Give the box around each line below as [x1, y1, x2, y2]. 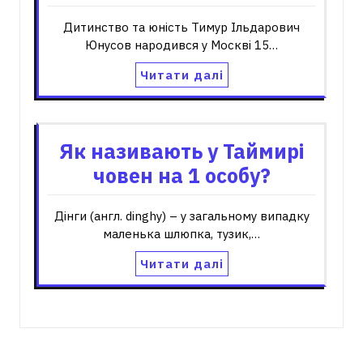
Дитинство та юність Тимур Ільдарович [63, 19, 300, 35]
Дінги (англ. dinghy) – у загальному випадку [53, 208, 310, 224]
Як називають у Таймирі [59, 138, 304, 164]
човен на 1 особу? [92, 162, 271, 189]
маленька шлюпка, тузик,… [103, 226, 260, 241]
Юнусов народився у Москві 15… [85, 37, 278, 53]
